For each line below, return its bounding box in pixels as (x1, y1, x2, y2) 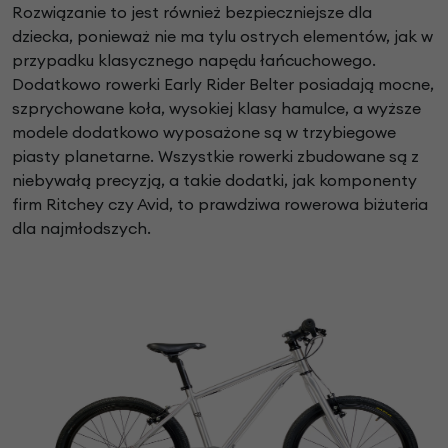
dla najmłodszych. (12, 218, 155, 239)
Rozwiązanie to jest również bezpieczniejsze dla (12, 2, 372, 23)
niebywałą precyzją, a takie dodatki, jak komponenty (12, 170, 417, 191)
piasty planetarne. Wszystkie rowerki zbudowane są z (12, 146, 419, 167)
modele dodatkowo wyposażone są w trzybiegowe (12, 122, 396, 143)
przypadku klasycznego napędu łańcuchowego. (12, 50, 376, 71)
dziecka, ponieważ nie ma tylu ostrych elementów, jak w (12, 26, 433, 47)
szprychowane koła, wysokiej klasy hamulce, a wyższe (12, 98, 421, 119)
